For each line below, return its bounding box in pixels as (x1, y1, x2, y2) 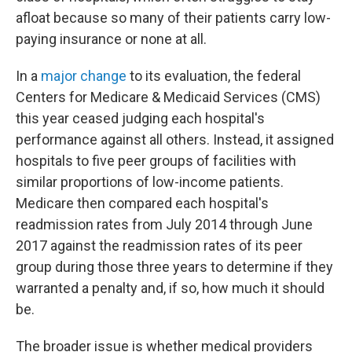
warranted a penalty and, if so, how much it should (16, 280, 324, 296)
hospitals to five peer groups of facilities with (16, 152, 296, 169)
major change (41, 68, 126, 84)
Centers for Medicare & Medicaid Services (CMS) (16, 89, 321, 105)
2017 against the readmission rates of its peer (16, 237, 302, 254)
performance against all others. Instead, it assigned (16, 131, 334, 148)
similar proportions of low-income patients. (16, 174, 284, 190)
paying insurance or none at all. (16, 31, 207, 47)
